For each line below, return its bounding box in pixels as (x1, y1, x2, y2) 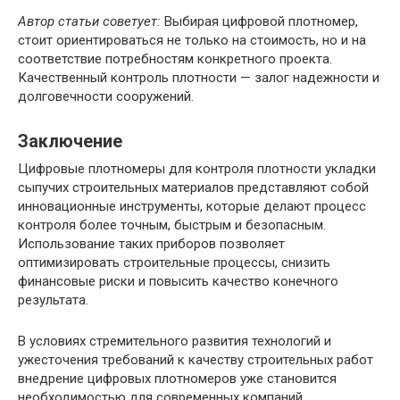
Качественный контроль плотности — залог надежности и (18, 69, 379, 86)
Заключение (18, 131, 122, 153)
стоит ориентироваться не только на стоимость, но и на (18, 31, 366, 48)
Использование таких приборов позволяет (18, 235, 285, 252)
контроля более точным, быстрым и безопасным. (18, 216, 326, 233)
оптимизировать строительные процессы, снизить (18, 254, 330, 271)
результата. (18, 291, 88, 308)
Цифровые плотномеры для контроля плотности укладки (18, 160, 376, 177)
